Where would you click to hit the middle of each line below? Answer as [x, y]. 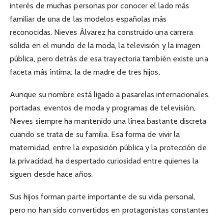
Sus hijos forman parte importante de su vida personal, [103, 197]
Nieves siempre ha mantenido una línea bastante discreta [108, 121]
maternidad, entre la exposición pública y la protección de [108, 147]
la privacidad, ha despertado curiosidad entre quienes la [104, 161]
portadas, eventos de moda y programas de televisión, [103, 108]
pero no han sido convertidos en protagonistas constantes [110, 210]
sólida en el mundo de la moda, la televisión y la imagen [105, 45]
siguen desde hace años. [51, 174]
